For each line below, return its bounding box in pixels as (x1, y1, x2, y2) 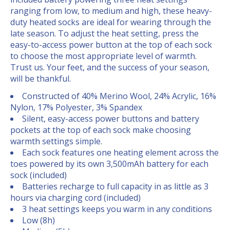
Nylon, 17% (10, 102, 55, 113)
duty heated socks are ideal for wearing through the (10, 16, 211, 28)
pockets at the (10, 124, 67, 136)
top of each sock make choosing (67, 124, 191, 136)
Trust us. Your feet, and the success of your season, (10, 62, 209, 73)
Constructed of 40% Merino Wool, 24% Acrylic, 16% (22, 90, 216, 102)
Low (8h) (22, 215, 55, 226)
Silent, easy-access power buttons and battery (22, 113, 199, 125)
